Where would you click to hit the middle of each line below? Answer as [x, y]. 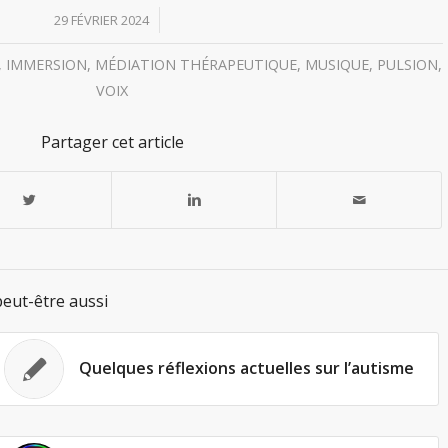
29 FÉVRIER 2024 [102, 20]
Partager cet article [112, 142]
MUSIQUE [336, 64]
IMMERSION [46, 64]
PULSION [407, 64]
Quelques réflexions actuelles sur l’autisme [247, 368]
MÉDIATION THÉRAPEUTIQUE [195, 64]
